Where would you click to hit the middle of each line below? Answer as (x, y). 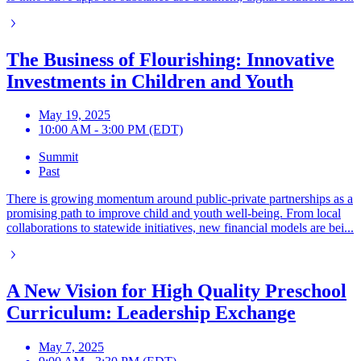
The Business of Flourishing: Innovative (170, 59)
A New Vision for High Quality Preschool (176, 291)
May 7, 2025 (71, 347)
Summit (58, 157)
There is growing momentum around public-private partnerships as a (180, 199)
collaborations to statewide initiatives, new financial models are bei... (180, 228)
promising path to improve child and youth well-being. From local (174, 214)
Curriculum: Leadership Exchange (151, 313)
